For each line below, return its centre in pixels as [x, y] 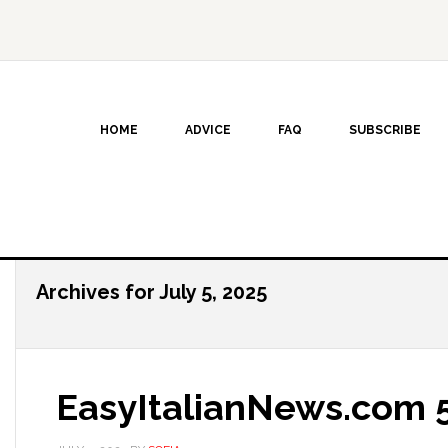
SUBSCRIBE [385, 130]
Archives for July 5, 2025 [151, 292]
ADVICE [208, 130]
